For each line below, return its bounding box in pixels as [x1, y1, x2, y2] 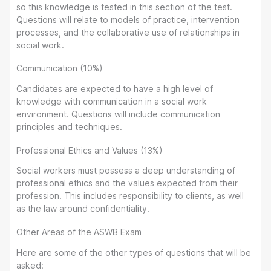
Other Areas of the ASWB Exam [16, 226, 142, 237]
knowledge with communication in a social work [16, 96, 207, 107]
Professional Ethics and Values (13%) [16, 145, 163, 155]
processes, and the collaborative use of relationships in [16, 27, 240, 38]
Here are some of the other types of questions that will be [16, 247, 251, 258]
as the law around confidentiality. [16, 203, 149, 214]
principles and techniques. [16, 122, 122, 132]
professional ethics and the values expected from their [16, 178, 238, 189]
